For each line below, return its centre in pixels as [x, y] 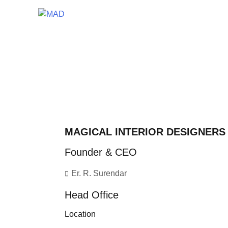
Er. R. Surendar [99, 173]
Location [80, 214]
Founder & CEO [101, 152]
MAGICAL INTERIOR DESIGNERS [145, 132]
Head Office [92, 195]
